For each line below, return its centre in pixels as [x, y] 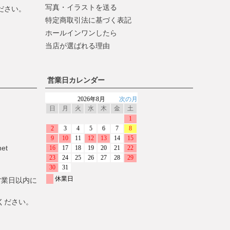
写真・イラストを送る [81, 7]
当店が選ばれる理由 [78, 46]
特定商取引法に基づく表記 [88, 20]
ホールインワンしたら [81, 33]
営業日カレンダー [76, 80]
